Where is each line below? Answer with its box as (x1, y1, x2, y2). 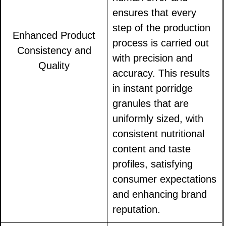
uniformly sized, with (112, 113, 204, 125)
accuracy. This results (112, 68, 210, 79)
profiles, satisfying (112, 158, 193, 170)
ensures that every (112, 7, 197, 19)
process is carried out (112, 37, 209, 49)
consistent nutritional (112, 128, 205, 140)
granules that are (112, 98, 189, 109)
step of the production (112, 22, 211, 34)
